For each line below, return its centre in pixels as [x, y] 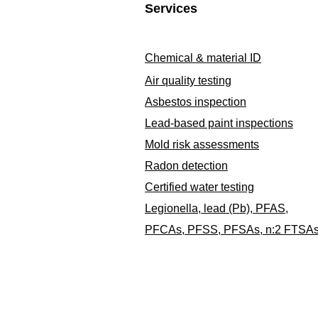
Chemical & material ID [203, 58]
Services [171, 9]
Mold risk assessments [202, 144]
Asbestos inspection [196, 102]
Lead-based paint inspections [219, 123]
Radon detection [186, 166]
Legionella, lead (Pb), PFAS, [216, 208]
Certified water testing [199, 187]
